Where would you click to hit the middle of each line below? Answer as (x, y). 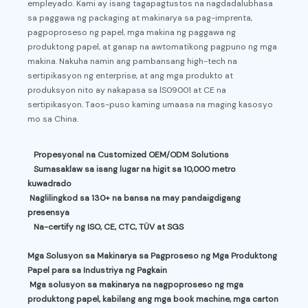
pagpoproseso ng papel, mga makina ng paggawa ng (132, 33)
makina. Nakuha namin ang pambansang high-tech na (133, 62)
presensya (49, 213)
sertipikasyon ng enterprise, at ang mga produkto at (131, 76)
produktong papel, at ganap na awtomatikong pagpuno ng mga (153, 47)
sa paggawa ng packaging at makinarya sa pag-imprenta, (140, 18)
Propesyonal (59, 155)
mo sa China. (53, 119)
